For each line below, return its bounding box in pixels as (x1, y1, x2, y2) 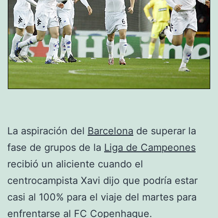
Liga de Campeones (104, 141, 196, 153)
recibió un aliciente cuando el (7, 158, 143, 170)
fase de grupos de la (7, 141, 104, 153)
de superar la (133, 125, 196, 137)
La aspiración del (7, 125, 88, 137)
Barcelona (88, 125, 133, 137)
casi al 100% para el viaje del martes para (7, 191, 197, 203)
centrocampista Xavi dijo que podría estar (7, 174, 198, 186)
